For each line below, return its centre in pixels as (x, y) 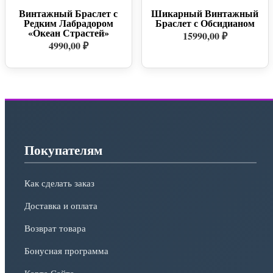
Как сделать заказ (59, 183)
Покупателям (63, 150)
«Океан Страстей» (68, 33)
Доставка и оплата (61, 205)
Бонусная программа (66, 250)
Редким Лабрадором (68, 23)
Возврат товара (55, 228)
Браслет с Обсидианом (205, 23)
